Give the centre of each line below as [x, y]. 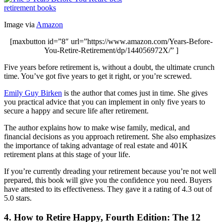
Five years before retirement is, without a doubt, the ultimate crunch [109, 67]
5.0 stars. [18, 198]
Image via [20, 25]
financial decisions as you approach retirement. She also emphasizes [110, 137]
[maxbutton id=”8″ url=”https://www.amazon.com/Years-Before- [111, 42]
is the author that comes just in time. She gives [135, 93]
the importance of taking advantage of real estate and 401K [96, 146]
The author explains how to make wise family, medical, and [97, 128]
